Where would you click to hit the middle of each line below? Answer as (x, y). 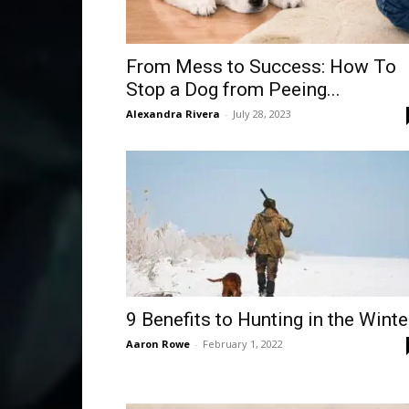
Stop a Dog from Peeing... (233, 89)
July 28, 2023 (262, 114)
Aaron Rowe (158, 344)
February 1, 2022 (243, 344)
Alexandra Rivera (173, 114)
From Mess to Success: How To (261, 67)
